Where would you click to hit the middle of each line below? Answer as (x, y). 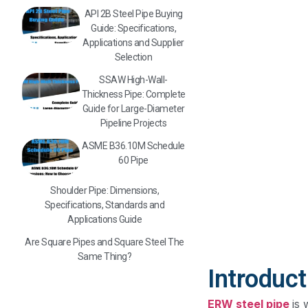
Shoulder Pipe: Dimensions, (104, 190)
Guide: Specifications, (133, 28)
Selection (133, 57)
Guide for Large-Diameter (133, 108)
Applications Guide (104, 219)
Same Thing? (104, 256)
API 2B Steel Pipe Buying (133, 13)
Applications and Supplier (133, 42)
